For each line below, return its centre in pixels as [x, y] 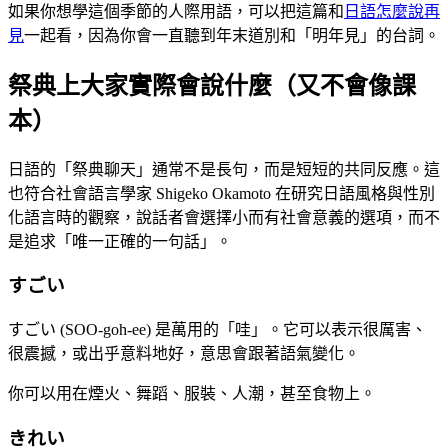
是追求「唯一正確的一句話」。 [120, 241]
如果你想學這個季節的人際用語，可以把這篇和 [176, 11]
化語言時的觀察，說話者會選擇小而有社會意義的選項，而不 [224, 217]
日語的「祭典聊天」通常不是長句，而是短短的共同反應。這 [224, 169]
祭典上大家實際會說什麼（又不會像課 [212, 85]
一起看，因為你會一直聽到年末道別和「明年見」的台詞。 [232, 35]
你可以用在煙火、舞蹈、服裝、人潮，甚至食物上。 [192, 394]
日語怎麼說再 [392, 11]
